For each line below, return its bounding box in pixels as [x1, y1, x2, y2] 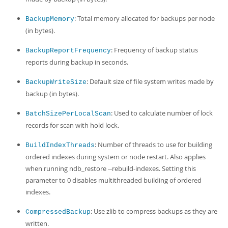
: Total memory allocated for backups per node [74, 14, 215, 23]
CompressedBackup [25, 208, 91, 216]
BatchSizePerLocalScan [25, 110, 111, 118]
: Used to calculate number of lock [111, 108, 213, 118]
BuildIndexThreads [25, 141, 95, 149]
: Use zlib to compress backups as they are [91, 207, 217, 216]
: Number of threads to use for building [95, 140, 212, 149]
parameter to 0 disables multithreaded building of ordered [25, 176, 202, 185]
